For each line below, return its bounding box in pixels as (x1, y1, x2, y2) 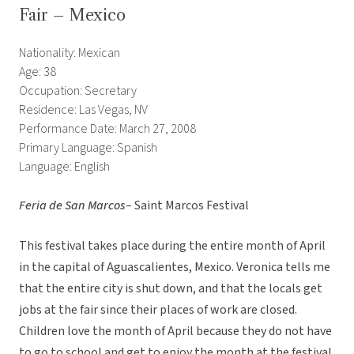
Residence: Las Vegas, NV (19, 101, 148, 119)
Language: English (19, 158, 110, 176)
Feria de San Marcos (19, 197, 126, 215)
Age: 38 (19, 63, 56, 81)
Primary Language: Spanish (19, 139, 157, 157)
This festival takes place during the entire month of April (19, 237, 326, 255)
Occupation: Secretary (19, 82, 137, 100)
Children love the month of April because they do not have (19, 322, 332, 341)
